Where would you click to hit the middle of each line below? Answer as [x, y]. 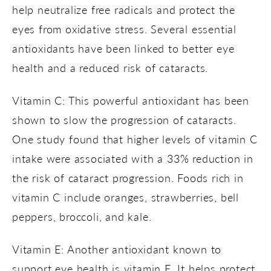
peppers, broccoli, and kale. [82, 216]
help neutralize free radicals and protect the [124, 9]
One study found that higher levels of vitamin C [135, 139]
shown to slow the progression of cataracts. [124, 119]
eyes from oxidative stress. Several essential [124, 28]
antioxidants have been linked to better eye [123, 48]
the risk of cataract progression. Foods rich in [128, 177]
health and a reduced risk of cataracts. [110, 67]
